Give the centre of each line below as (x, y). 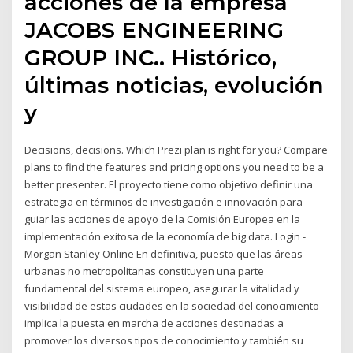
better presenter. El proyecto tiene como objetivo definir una (169, 185)
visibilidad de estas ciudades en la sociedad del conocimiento (172, 306)
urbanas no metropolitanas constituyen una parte (145, 271)
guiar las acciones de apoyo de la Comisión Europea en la (163, 219)
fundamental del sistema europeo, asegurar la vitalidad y (162, 289)
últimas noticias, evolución (175, 85)
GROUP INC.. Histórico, (151, 58)
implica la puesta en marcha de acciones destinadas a (154, 323)
